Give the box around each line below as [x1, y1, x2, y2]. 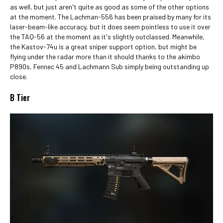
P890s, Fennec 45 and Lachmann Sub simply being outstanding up [10, 62, 209, 71]
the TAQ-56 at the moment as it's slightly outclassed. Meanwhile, [10, 32, 205, 41]
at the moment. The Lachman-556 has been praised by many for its [10, 12, 211, 21]
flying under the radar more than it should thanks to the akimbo [10, 52, 200, 61]
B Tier [10, 92, 30, 104]
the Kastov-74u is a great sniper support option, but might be [10, 42, 197, 51]
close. [10, 72, 27, 81]
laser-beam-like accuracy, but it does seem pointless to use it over [10, 22, 211, 31]
